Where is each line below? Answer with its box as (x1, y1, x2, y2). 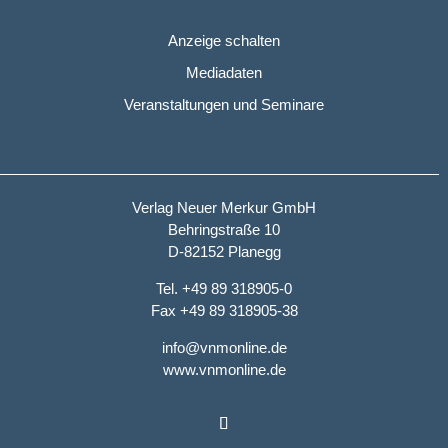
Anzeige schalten (168, 32, 280, 50)
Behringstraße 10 (168, 221, 280, 239)
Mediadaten (186, 64, 262, 82)
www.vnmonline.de (162, 361, 286, 379)
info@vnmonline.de (161, 339, 287, 357)
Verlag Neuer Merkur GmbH (132, 199, 316, 217)
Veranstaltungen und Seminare (124, 96, 324, 114)
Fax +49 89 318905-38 (150, 302, 298, 320)
